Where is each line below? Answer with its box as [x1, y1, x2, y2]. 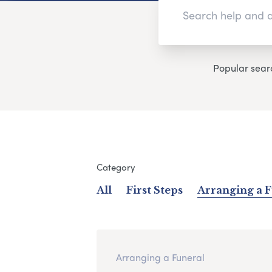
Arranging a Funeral [115, 250, 205, 264]
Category [96, 160, 135, 174]
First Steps [126, 183, 183, 196]
